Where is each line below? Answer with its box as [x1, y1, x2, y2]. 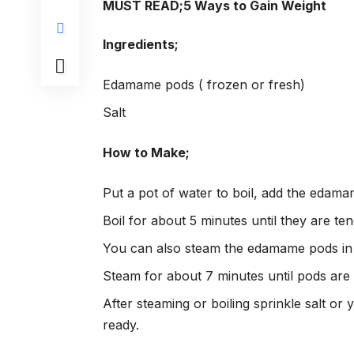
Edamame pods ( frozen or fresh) [103, 77, 305, 92]
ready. [103, 317, 147, 333]
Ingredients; [103, 36, 179, 52]
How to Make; [103, 145, 190, 160]
